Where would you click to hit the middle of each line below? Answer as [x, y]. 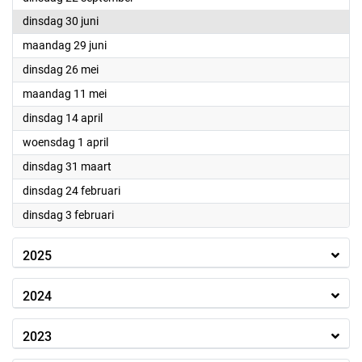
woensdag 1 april [65, 142]
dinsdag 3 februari [68, 215]
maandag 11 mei [65, 94]
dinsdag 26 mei [61, 69]
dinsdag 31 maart [67, 166]
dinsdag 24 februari [72, 191]
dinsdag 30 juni [61, 21]
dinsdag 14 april [63, 118]
